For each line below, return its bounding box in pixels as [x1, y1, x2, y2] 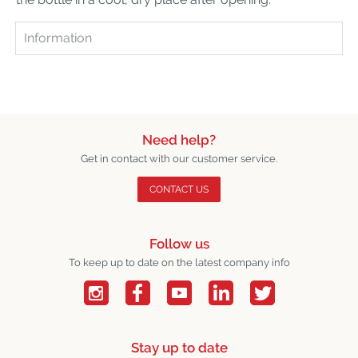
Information [24, 30, 92, 46]
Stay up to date [130, 339, 228, 356]
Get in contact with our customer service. [81, 152, 277, 165]
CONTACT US [149, 183, 209, 195]
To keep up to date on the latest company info [68, 256, 290, 268]
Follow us [149, 235, 209, 252]
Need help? [142, 131, 216, 148]
